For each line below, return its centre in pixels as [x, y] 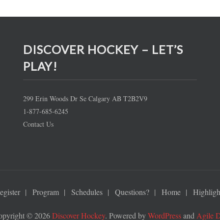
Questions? [132, 192]
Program [46, 192]
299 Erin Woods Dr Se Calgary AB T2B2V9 [85, 99]
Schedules [87, 192]
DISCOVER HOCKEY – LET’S [103, 50]
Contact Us [39, 124]
